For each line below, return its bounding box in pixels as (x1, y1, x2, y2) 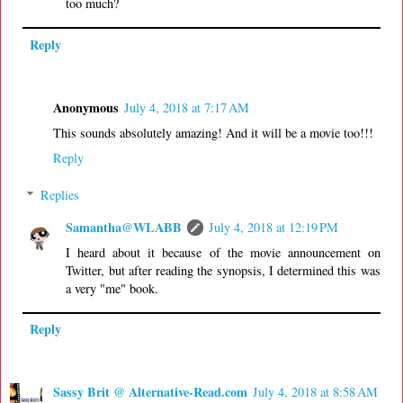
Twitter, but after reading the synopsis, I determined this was (66, 262, 381, 280)
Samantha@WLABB (66, 218, 183, 237)
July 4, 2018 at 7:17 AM (124, 98, 249, 116)
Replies (40, 186, 80, 204)
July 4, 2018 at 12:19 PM (209, 219, 339, 237)
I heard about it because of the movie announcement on (66, 244, 381, 262)
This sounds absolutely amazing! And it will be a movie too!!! (53, 123, 373, 141)
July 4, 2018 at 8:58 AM (253, 383, 378, 401)
